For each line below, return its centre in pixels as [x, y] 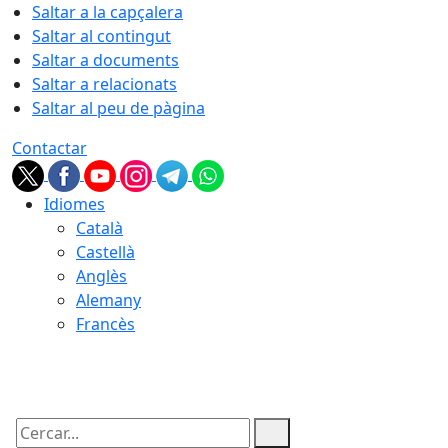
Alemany [108, 300]
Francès [105, 324]
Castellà [105, 252]
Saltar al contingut [101, 36]
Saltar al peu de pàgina [118, 108]
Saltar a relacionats [104, 84]
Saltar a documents [105, 60]
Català [99, 228]
